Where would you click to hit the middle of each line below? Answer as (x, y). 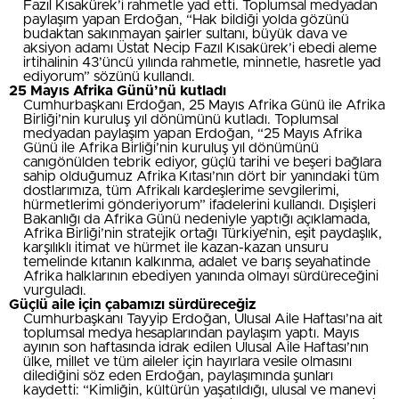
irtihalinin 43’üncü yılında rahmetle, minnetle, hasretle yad (202, 62)
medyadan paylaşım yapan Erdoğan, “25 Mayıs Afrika (192, 133)
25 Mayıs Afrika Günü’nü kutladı (118, 90)
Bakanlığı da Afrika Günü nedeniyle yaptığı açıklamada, (197, 219)
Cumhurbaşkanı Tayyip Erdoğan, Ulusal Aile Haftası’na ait (203, 318)
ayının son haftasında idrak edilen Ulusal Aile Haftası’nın (196, 347)
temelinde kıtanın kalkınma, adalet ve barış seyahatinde (197, 261)
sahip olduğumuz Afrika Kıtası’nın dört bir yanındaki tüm (201, 176)
